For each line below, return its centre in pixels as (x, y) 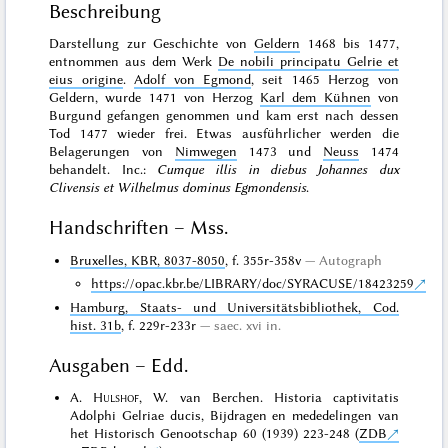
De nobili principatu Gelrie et (308, 61)
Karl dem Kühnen (315, 97)
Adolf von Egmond (193, 79)
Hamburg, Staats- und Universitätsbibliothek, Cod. (234, 306)
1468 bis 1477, (349, 43)
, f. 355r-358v (263, 259)
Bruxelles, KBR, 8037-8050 (148, 259)
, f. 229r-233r (159, 324)
